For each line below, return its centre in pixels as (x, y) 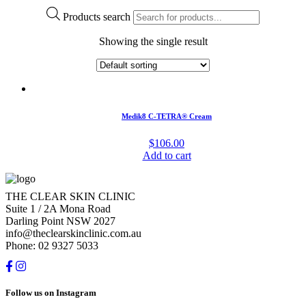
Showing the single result (153, 42)
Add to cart (167, 156)
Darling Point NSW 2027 (60, 221)
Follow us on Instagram (51, 293)
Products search (97, 17)
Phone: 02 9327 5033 (52, 246)
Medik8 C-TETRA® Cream (167, 116)
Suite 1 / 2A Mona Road (58, 209)
